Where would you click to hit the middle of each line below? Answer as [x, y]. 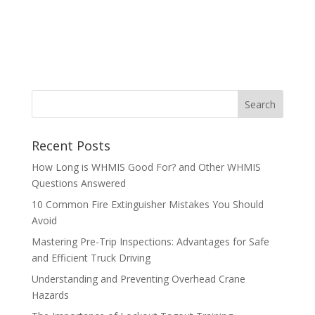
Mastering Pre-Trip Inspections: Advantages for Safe [150, 241]
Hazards [50, 295]
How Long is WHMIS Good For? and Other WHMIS [146, 167]
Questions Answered [78, 183]
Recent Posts [71, 145]
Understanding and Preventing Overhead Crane [138, 278]
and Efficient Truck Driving [91, 257]
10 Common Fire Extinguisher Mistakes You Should [147, 204]
